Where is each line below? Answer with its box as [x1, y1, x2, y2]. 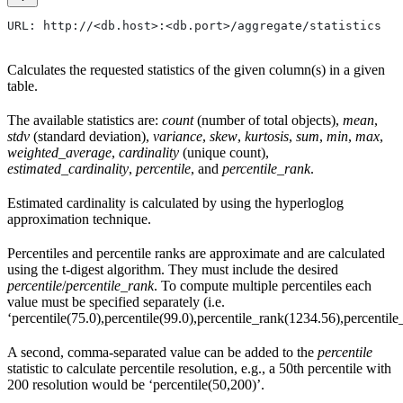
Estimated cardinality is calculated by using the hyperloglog [7, 194, 344, 210]
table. [7, 77, 38, 94]
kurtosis [245, 128, 289, 144]
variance [153, 128, 202, 144]
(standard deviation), [30, 128, 153, 144]
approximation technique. [7, 210, 151, 227]
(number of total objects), [193, 112, 343, 128]
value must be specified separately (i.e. [7, 293, 225, 309]
